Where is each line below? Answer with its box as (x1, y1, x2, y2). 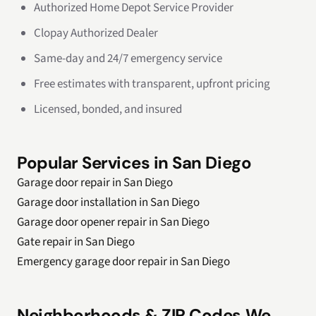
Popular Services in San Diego (17, 152, 252, 174)
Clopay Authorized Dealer (34, 25, 158, 42)
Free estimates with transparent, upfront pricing (34, 75, 270, 92)
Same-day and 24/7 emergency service (34, 50, 222, 67)
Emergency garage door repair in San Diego (17, 253, 230, 270)
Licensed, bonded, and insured (34, 101, 182, 118)
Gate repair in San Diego (17, 233, 135, 250)
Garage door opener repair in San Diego (17, 214, 209, 231)
